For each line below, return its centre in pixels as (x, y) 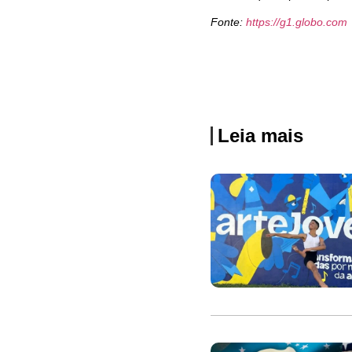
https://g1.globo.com (297, 22)
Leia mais (260, 136)
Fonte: (228, 22)
